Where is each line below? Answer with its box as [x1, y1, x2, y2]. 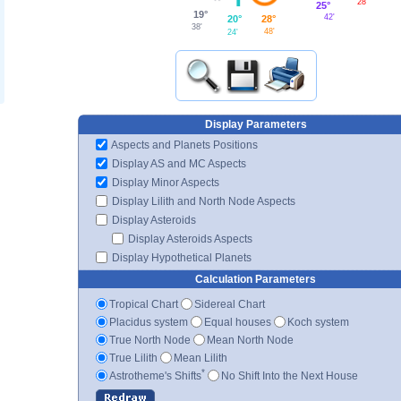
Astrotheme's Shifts [109, 369, 201, 382]
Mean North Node [207, 333, 294, 346]
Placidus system [109, 315, 188, 328]
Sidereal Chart [194, 297, 265, 311]
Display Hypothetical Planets [109, 251, 252, 264]
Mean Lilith [174, 351, 227, 364]
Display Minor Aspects [109, 175, 219, 189]
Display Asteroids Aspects [125, 232, 252, 245]
